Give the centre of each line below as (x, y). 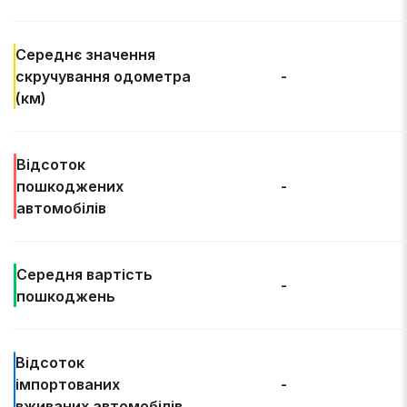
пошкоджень (65, 296)
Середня (51, 274)
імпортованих (68, 384)
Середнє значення (85, 55)
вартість (119, 274)
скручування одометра (103, 76)
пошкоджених (69, 186)
